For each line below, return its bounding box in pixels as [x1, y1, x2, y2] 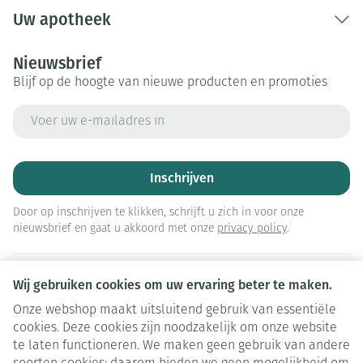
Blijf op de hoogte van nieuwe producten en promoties [13, 76, 327, 89]
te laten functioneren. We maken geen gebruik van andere [13, 340, 350, 352]
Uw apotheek [13, 10, 111, 29]
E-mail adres [12, 104, 86, 119]
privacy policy [217, 223, 287, 235]
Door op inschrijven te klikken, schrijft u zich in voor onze [13, 207, 304, 219]
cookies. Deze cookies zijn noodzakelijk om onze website [13, 322, 337, 335]
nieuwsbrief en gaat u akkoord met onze [13, 223, 217, 235]
